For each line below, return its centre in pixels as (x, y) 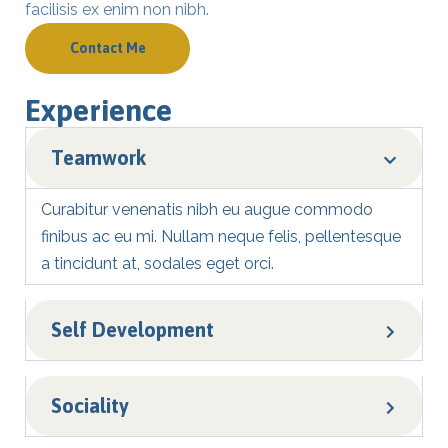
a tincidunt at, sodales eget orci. (157, 263)
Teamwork (98, 157)
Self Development (132, 329)
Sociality (90, 405)
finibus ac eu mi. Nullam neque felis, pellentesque (221, 236)
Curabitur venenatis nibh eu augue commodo (207, 209)
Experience (98, 110)
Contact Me (107, 48)
